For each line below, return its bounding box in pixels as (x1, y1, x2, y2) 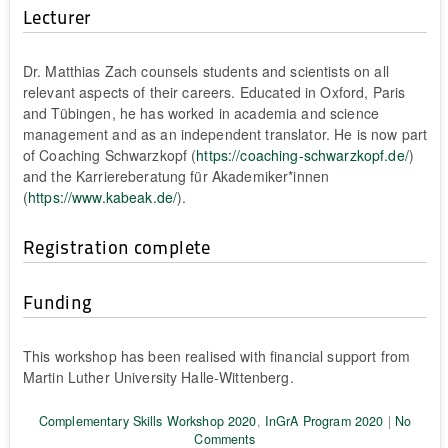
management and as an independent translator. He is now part (22, 123, 428, 144)
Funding (22, 288, 93, 314)
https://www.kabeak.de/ (27, 186, 178, 207)
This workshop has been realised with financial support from (22, 345, 411, 366)
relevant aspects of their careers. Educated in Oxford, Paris (22, 81, 406, 102)
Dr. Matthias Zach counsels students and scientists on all (22, 60, 389, 81)
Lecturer (22, 3, 92, 29)
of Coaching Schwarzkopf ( (22, 144, 197, 165)
